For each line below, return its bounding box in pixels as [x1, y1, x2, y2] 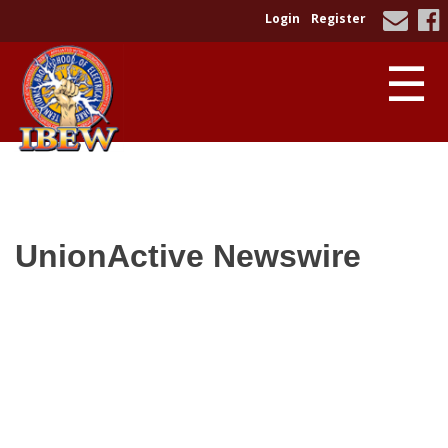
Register [311, 10, 366, 27]
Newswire [213, 238, 361, 274]
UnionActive [15, 238, 213, 274]
